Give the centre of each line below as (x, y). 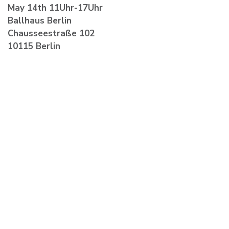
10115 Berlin (34, 46)
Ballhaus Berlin (40, 20)
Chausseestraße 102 (51, 33)
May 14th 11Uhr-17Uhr (55, 8)
